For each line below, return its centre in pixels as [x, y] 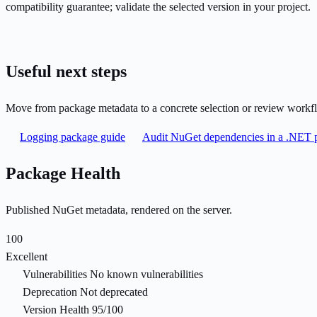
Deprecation [50, 292]
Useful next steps [66, 72]
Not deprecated [114, 292]
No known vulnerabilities [146, 275]
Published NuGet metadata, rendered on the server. [119, 210]
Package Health [63, 174]
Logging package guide [73, 137]
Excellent [27, 257]
